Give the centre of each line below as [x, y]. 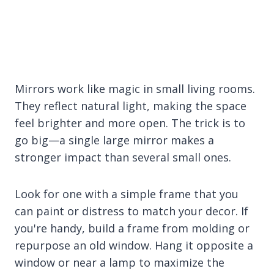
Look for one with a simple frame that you [127, 194]
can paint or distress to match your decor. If [131, 211]
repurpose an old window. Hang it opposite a [134, 245]
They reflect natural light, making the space [131, 106]
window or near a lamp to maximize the [120, 262]
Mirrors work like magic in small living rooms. [135, 88]
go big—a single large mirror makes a [114, 140]
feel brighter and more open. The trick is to [130, 123]
